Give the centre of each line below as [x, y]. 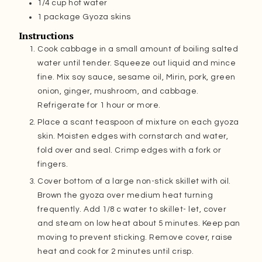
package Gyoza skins [87, 17]
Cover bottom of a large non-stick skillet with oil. [134, 182]
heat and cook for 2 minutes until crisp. [116, 252]
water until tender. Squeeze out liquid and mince [137, 63]
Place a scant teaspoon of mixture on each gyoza [138, 123]
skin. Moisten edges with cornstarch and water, [133, 137]
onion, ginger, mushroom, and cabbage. [118, 92]
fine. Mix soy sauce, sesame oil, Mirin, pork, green [137, 77]
